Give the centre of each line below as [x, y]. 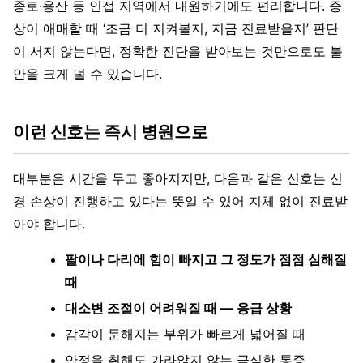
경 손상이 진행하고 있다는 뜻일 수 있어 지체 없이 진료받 [180, 201]
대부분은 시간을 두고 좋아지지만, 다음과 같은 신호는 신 [178, 179]
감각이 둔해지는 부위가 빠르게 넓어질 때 [185, 334]
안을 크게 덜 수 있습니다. [88, 74]
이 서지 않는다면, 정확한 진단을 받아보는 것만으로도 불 [178, 51]
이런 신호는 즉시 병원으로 [111, 132]
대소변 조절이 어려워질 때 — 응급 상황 [178, 308]
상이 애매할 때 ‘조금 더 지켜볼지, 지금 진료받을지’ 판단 [176, 29]
